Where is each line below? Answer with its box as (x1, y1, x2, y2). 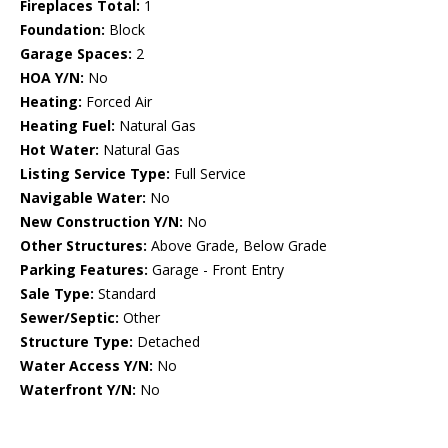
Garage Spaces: (20, 44, 132, 64)
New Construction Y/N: (20, 212, 183, 232)
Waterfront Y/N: (20, 380, 136, 400)
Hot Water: (20, 140, 99, 160)
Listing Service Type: (20, 164, 170, 184)
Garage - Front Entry (148, 260, 284, 280)
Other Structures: (20, 236, 147, 256)
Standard (94, 284, 156, 304)
